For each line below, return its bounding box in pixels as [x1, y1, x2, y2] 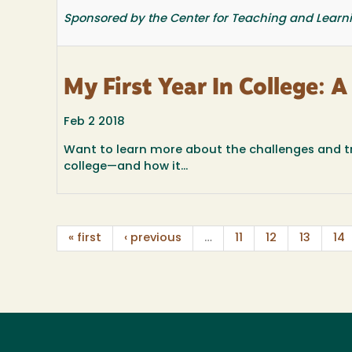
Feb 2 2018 [64, 116, 125, 129]
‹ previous [124, 233, 181, 245]
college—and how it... [64, 160, 188, 173]
